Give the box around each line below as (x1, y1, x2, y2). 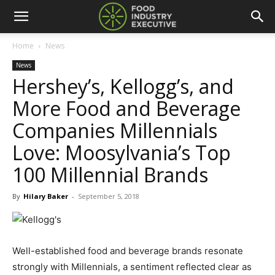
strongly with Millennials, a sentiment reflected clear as (12, 261, 252, 273)
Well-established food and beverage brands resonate (12, 245, 243, 257)
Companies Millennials (12, 117, 217, 144)
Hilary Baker (23, 192, 68, 201)
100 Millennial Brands (12, 161, 208, 188)
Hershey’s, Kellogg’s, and (12, 73, 234, 99)
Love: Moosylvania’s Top (12, 139, 231, 166)
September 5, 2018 (78, 192, 139, 201)
